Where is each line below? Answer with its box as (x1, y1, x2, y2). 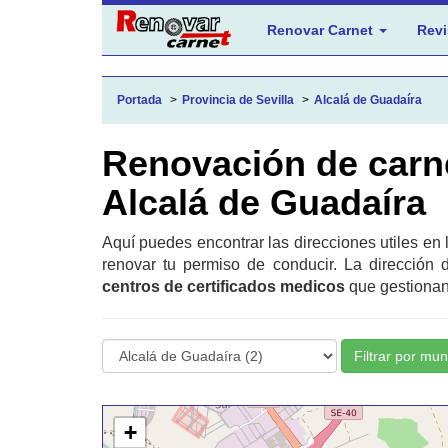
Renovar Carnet (267, 22, 377, 38)
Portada (117, 93, 162, 107)
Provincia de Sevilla (182, 93, 294, 107)
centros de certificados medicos (102, 278, 345, 295)
